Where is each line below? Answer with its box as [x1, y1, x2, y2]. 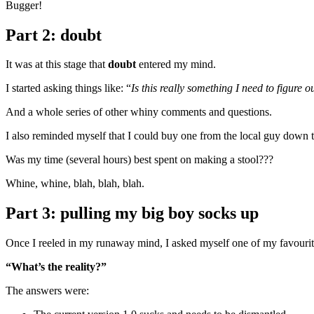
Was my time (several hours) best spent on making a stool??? [6, 153, 273, 166]
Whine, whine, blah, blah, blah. [6, 177, 144, 190]
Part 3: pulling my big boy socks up [6, 204, 259, 223]
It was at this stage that [6, 58, 108, 71]
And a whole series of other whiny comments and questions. [6, 106, 275, 118]
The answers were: [6, 285, 89, 297]
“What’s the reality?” [6, 261, 107, 273]
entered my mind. [136, 58, 216, 71]
